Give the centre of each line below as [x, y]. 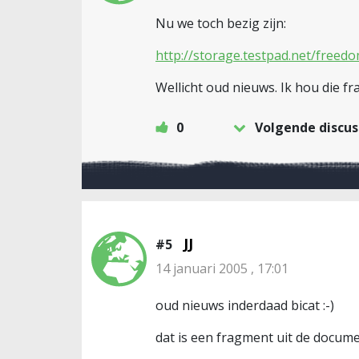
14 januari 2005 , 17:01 [222, 268]
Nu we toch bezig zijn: [221, 23]
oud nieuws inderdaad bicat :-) [245, 305]
